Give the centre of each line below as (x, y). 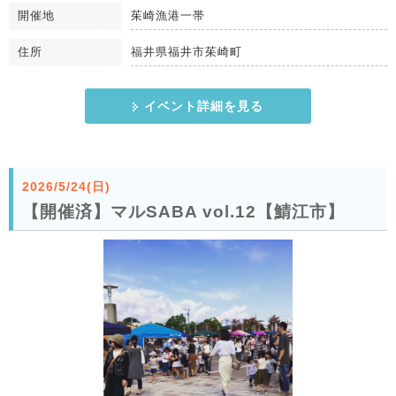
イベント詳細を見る (203, 106)
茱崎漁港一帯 (168, 15)
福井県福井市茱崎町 (187, 51)
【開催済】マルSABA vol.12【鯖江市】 (183, 211)
